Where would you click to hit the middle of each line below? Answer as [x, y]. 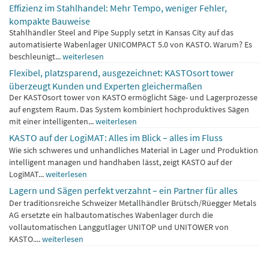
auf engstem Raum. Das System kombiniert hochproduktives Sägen [129, 109]
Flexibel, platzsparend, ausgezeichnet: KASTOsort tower [122, 72]
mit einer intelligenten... [52, 121]
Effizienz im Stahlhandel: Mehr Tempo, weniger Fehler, [118, 8]
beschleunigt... [36, 56]
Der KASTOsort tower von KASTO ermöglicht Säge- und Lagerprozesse [133, 97]
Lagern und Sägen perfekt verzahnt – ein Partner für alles [123, 190]
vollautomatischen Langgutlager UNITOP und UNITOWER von [119, 227]
